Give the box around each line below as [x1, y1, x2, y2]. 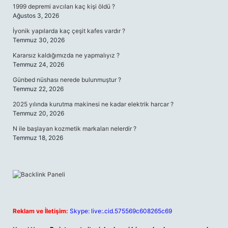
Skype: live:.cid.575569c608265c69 [70, 207, 172, 215]
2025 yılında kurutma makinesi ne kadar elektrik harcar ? [13, 100, 174, 108]
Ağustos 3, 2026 [13, 12, 59, 19]
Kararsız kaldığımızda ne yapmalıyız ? [13, 51, 120, 59]
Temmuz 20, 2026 [13, 109, 64, 117]
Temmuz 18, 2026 [13, 134, 63, 141]
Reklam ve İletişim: [13, 207, 68, 215]
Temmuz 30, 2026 [13, 36, 65, 44]
